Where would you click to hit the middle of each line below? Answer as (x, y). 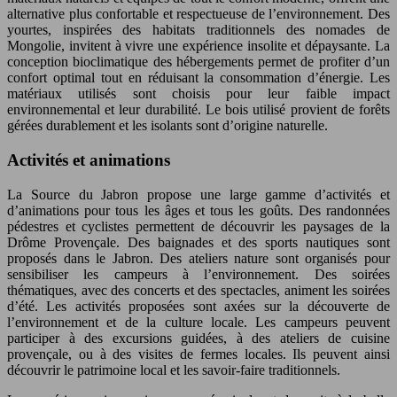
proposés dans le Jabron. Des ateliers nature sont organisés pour (198, 258)
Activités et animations (89, 160)
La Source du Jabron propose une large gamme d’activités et (198, 194)
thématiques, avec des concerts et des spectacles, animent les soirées (198, 290)
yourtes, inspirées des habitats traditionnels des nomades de (198, 30)
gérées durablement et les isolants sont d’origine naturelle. (167, 126)
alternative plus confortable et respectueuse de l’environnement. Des (198, 14)
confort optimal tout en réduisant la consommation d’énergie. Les (198, 78)
